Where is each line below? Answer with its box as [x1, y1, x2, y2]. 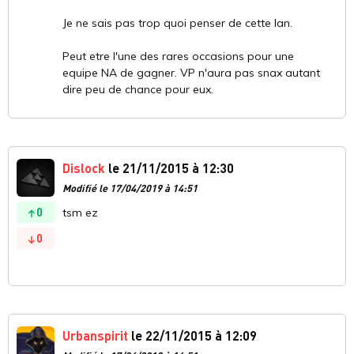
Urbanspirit [62, 327, 128, 345]
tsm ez [62, 205, 98, 220]
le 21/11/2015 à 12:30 [105, 160, 234, 177]
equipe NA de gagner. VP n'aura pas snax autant [62, 66, 320, 81]
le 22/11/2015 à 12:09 [128, 327, 257, 345]
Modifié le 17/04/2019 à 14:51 [62, 182, 198, 195]
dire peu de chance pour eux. [62, 82, 213, 97]
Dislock [62, 160, 105, 177]
